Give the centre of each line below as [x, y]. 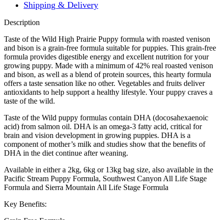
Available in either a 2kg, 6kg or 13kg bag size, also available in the [109, 169]
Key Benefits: [25, 204]
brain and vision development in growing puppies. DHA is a [97, 135]
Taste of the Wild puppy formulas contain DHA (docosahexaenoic [106, 117]
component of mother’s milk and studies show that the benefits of [105, 144]
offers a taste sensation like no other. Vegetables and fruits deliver [104, 83]
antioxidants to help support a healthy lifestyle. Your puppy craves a [108, 92]
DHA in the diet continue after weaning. [66, 153]
